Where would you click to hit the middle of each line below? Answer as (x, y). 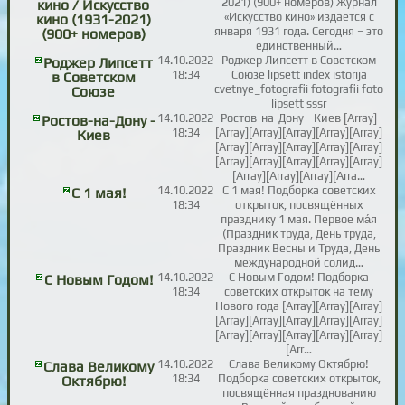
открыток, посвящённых (299, 205)
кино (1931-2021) (93, 20)
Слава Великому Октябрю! (299, 364)
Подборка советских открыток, (299, 379)
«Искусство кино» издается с (299, 17)
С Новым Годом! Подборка (299, 278)
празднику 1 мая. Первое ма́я (299, 220)
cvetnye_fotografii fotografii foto (299, 89)
